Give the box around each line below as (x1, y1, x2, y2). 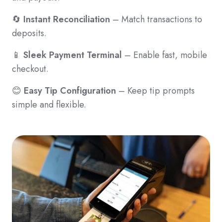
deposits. (12, 26, 47, 40)
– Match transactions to (110, 12, 202, 26)
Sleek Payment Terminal (23, 48, 122, 61)
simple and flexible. (12, 98, 86, 111)
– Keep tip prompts (116, 84, 195, 97)
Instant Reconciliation (23, 12, 110, 26)
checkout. (12, 62, 49, 75)
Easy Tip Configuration (24, 84, 116, 97)
